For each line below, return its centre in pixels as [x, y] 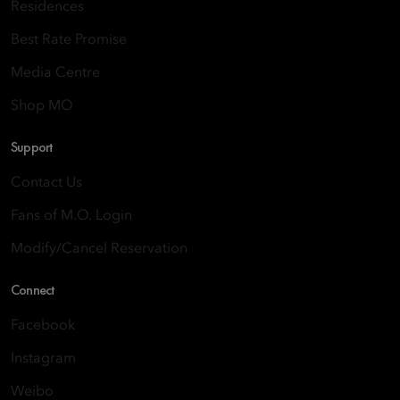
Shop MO [42, 107]
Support [32, 147]
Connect [33, 290]
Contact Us [46, 183]
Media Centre [55, 74]
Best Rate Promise [69, 41]
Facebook [43, 326]
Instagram [43, 359]
